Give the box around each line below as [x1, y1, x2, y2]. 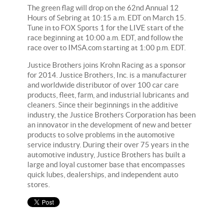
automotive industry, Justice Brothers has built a [27, 150, 186, 159]
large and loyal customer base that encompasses [27, 160, 185, 169]
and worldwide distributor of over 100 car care [27, 80, 179, 89]
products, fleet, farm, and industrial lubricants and [27, 90, 189, 99]
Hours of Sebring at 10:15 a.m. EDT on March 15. [27, 13, 186, 22]
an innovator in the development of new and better [27, 120, 192, 129]
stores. [27, 180, 50, 189]
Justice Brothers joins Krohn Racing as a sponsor [27, 60, 186, 69]
